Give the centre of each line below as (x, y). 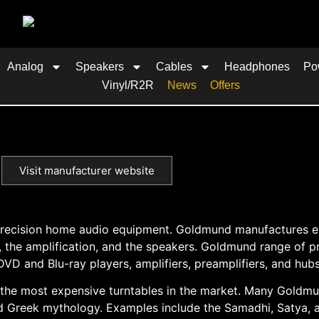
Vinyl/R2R (127, 85)
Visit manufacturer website (87, 170)
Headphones (257, 66)
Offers (225, 85)
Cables (174, 66)
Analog (26, 66)
